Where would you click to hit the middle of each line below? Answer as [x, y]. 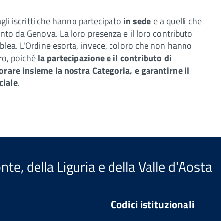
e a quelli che [176, 21]
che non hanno [164, 45]
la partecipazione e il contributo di [105, 58]
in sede [137, 21]
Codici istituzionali [152, 204]
